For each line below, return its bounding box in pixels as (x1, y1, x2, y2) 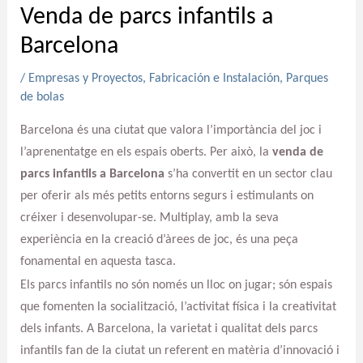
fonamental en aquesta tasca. (19, 254, 176, 268)
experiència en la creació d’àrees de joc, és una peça (19, 233, 298, 246)
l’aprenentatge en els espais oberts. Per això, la (19, 145, 272, 159)
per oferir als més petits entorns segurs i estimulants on (19, 189, 314, 203)
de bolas (19, 90, 64, 104)
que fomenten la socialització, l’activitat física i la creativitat (19, 300, 336, 314)
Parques (285, 71, 328, 85)
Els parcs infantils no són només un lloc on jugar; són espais (19, 278, 332, 292)
